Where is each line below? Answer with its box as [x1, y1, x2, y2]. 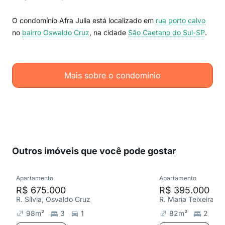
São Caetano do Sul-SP [128, 28, 205, 37]
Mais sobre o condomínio [64, 70, 161, 80]
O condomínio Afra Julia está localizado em [12, 16, 156, 25]
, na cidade [89, 28, 128, 37]
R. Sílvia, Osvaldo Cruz [16, 195, 90, 203]
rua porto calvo [156, 16, 205, 25]
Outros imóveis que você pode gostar [12, 146, 176, 156]
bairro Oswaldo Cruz [22, 28, 89, 37]
